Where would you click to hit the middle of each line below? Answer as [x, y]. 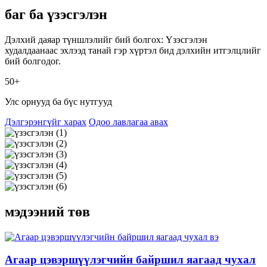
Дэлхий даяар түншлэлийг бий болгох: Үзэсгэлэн [106, 39]
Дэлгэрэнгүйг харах [46, 122]
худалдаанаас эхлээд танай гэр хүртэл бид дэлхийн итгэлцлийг [133, 50]
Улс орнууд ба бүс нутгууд [58, 101]
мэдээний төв [47, 211]
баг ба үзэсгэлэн [56, 14]
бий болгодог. [33, 61]
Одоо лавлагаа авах [128, 122]
